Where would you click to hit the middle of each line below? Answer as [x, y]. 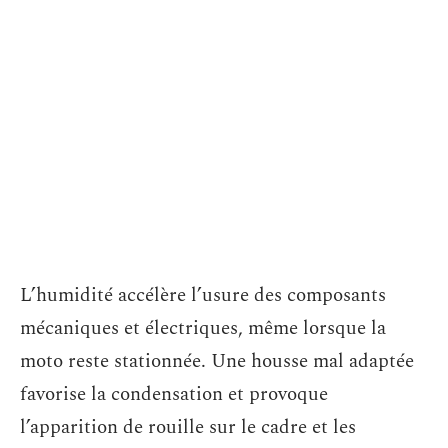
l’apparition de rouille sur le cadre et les [188, 427]
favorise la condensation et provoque [174, 394]
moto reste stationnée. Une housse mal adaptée [217, 361]
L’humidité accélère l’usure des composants [203, 295]
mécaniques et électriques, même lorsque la [203, 328]
